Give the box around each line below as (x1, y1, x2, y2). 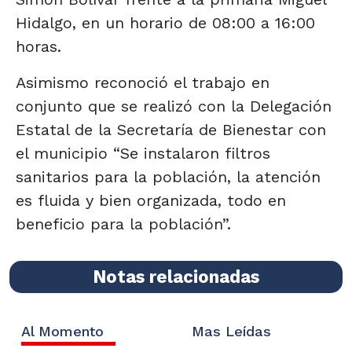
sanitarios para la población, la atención (16, 167, 321, 186)
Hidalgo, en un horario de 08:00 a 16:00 (16, 13, 315, 32)
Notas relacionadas (93, 266, 259, 287)
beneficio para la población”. (16, 214, 231, 233)
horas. (16, 36, 61, 56)
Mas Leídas (191, 322, 271, 339)
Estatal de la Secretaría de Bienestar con (16, 119, 326, 139)
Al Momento (21, 322, 104, 339)
